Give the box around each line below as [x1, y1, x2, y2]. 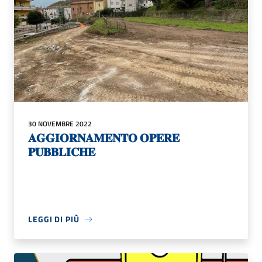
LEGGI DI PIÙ [28, 213, 80, 226]
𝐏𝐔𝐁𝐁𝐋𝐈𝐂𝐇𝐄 [28, 143, 95, 161]
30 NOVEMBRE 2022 [28, 118, 92, 130]
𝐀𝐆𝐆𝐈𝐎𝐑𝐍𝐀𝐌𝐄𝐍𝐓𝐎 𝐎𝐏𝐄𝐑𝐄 [28, 129, 180, 147]
